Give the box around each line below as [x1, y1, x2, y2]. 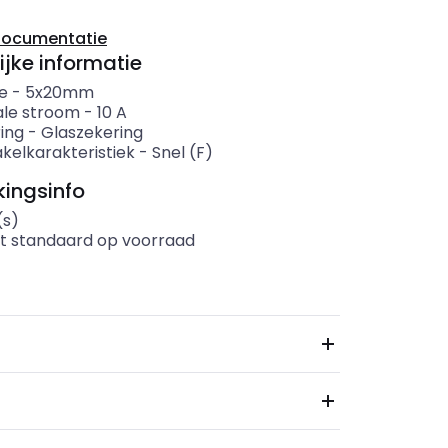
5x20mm [24, 81, 94, 104]
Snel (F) [151, 141, 213, 164]
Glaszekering [40, 121, 143, 144]
